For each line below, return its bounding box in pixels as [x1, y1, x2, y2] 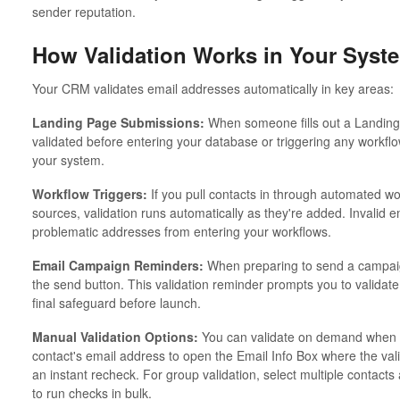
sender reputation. [31, 3, 136, 21]
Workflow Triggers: [31, 184, 147, 203]
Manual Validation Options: [31, 327, 198, 346]
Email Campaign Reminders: [31, 255, 204, 274]
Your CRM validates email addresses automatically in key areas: [31, 79, 394, 97]
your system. [31, 150, 104, 169]
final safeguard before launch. [31, 293, 201, 312]
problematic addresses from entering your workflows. [31, 221, 331, 240]
